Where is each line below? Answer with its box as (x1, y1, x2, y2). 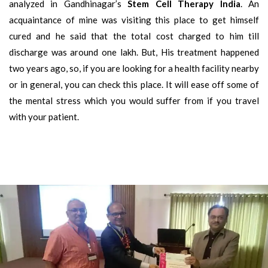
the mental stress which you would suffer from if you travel (9, 95, 259, 106)
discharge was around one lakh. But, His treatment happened (9, 46, 259, 57)
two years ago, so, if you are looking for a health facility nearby (9, 62, 259, 74)
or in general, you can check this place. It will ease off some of (9, 78, 259, 90)
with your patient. (9, 111, 79, 122)
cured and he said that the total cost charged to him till (9, 30, 259, 41)
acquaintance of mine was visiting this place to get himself (9, 14, 259, 25)
